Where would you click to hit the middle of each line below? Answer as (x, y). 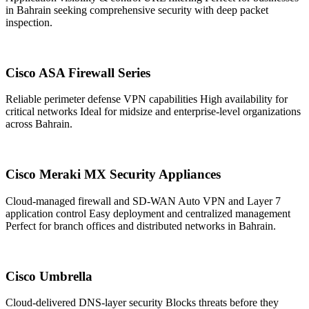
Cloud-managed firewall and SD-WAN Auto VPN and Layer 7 (143, 201)
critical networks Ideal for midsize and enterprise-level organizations (153, 112)
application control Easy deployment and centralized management (148, 213)
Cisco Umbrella (49, 276)
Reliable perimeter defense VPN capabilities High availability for (147, 99)
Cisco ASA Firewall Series (78, 72)
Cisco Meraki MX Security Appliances (113, 175)
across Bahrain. (39, 124)
